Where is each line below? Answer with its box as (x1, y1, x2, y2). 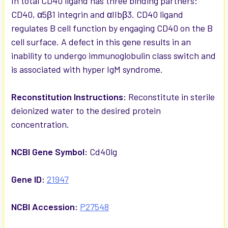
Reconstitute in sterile (128, 91, 215, 103)
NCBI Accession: (11, 201, 78, 213)
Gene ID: (11, 174, 45, 185)
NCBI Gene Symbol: (11, 146, 90, 158)
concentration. (11, 119, 69, 130)
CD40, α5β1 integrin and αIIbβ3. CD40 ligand (11, 9, 183, 20)
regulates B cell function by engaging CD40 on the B (11, 22, 213, 34)
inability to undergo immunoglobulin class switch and (11, 50, 216, 62)
